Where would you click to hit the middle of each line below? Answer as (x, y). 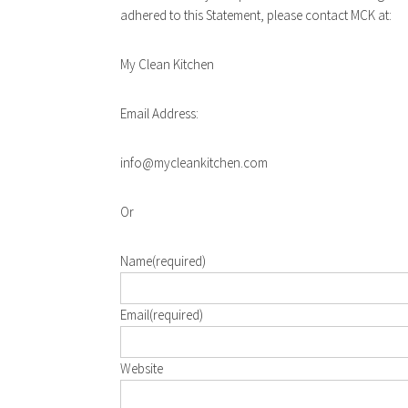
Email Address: (159, 113)
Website (142, 368)
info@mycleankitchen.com (194, 163)
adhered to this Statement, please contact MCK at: (256, 15)
